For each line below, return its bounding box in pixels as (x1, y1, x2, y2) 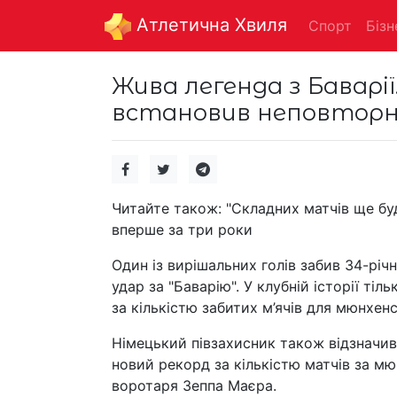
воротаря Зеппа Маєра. (112, 376, 276, 394)
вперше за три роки (112, 220, 253, 238)
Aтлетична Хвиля (131, 14, 287, 35)
